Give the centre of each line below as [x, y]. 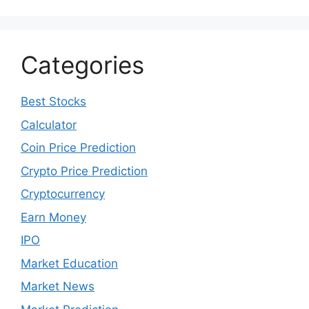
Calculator [49, 124]
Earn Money [53, 217]
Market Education [69, 263]
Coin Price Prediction [78, 148]
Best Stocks [53, 101]
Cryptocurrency [63, 194]
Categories [82, 65]
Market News [58, 286]
